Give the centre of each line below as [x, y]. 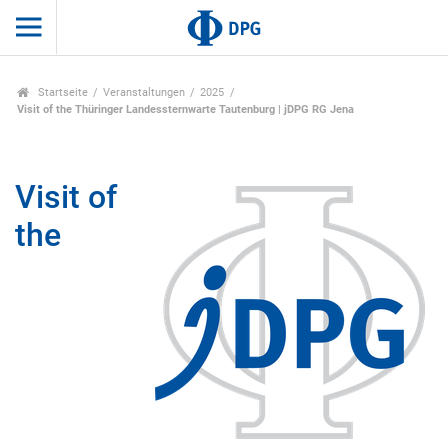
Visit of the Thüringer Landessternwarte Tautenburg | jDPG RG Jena [186, 110]
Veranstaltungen [144, 93]
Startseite [61, 93]
